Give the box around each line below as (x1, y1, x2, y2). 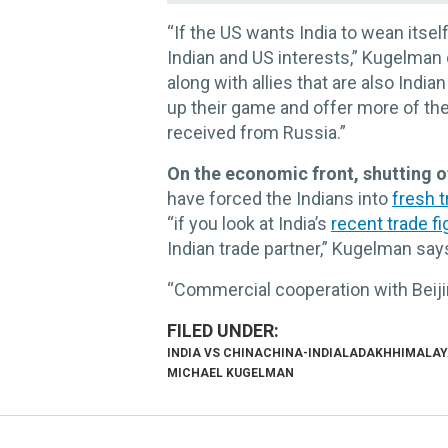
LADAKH (342, 346, 392, 361)
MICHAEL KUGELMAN (167, 366, 294, 381)
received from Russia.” (167, 122, 346, 144)
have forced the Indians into (167, 188, 392, 210)
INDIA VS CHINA (167, 346, 263, 361)
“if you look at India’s (167, 213, 331, 235)
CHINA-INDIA (263, 346, 342, 361)
